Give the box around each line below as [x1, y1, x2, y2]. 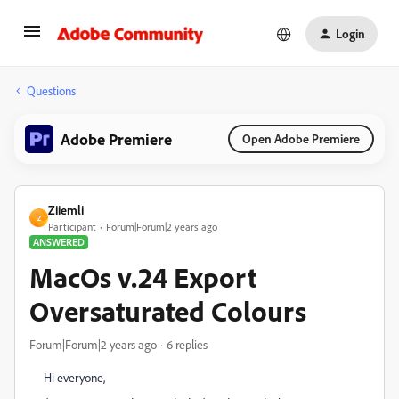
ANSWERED [33, 235, 85, 248]
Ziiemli [48, 202, 84, 217]
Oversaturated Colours [29, 293, 306, 329]
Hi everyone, [44, 370, 108, 385]
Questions [27, 83, 76, 98]
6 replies [167, 337, 208, 352]
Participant [48, 220, 96, 233]
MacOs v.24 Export [29, 259, 256, 295]
